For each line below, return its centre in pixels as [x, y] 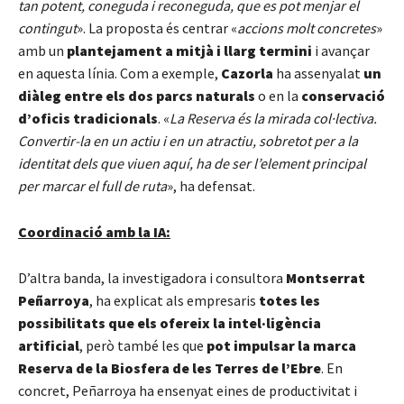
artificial [49, 345]
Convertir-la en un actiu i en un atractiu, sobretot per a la [188, 140]
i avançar [341, 50]
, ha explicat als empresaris [174, 300]
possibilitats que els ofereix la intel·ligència [170, 322]
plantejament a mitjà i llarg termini [189, 50]
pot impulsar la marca [281, 345]
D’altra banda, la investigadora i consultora [152, 277]
